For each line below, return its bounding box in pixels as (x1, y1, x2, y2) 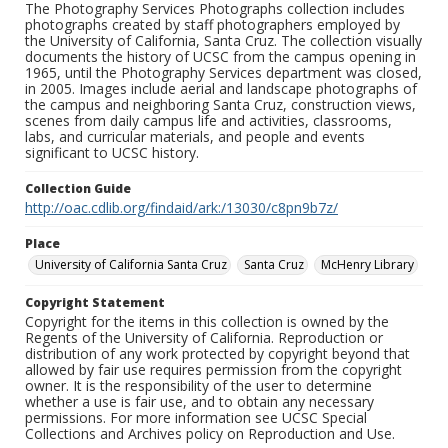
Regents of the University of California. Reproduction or (25, 328, 383, 348)
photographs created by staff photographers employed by (25, 15, 400, 35)
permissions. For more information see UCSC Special (25, 408, 367, 428)
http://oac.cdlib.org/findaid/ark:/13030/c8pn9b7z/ (25, 198, 338, 218)
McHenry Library (321, 256, 414, 274)
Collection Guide (25, 180, 131, 198)
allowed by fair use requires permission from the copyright (25, 360, 402, 380)
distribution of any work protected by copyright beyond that (25, 344, 410, 364)
